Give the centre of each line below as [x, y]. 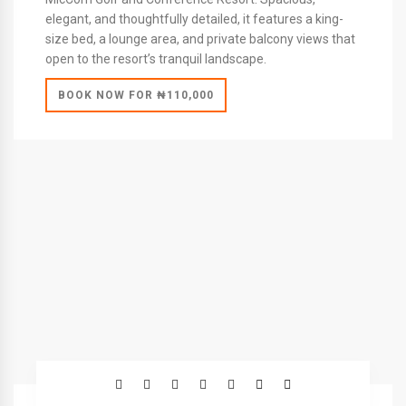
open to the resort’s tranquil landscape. [156, 58]
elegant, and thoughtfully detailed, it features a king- [194, 19]
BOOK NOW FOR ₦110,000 [136, 95]
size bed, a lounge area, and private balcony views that [200, 39]
